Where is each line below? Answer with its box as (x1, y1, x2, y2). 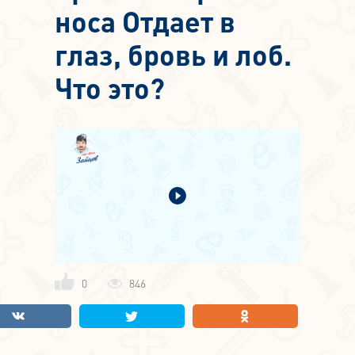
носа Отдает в (55, 3, 235, 40)
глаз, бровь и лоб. (55, 36, 292, 74)
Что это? (55, 70, 165, 107)
